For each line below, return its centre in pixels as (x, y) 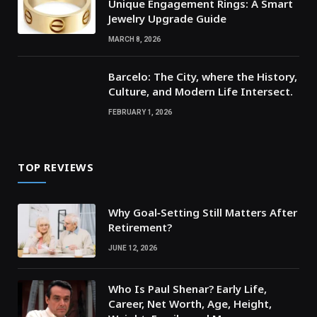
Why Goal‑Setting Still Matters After (203, 213)
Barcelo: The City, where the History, (203, 77)
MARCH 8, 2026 (134, 40)
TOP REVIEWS (56, 167)
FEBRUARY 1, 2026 (140, 113)
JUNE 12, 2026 (133, 248)
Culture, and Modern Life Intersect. (201, 92)
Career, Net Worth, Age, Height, (190, 304)
